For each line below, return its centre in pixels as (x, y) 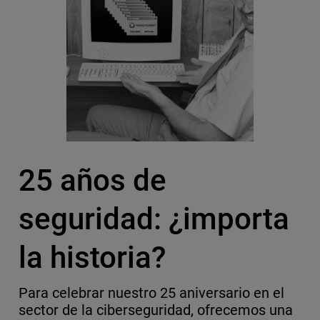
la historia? (92, 258)
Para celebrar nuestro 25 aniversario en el (151, 293)
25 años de (92, 181)
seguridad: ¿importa (154, 219)
